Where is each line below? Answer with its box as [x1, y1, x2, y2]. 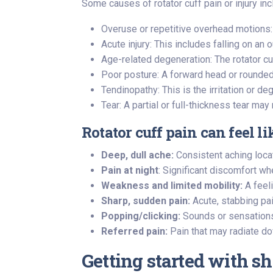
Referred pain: [101, 225, 168, 237]
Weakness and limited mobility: [101, 180, 243, 191]
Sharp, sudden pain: [101, 195, 190, 207]
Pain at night [101, 165, 158, 176]
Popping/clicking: [101, 210, 180, 222]
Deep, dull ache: [101, 149, 174, 161]
